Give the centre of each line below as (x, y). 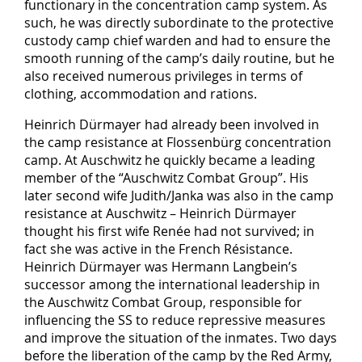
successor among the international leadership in (172, 284)
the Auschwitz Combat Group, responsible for (163, 302)
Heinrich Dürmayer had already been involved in (172, 124)
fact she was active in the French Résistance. (158, 248)
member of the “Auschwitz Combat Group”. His (166, 177)
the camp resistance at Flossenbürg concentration (178, 142)
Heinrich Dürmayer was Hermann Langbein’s (161, 266)
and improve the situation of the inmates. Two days (181, 337)
